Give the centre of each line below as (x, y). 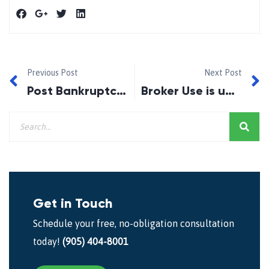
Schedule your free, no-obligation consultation (134, 224)
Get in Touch (73, 204)
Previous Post (53, 73)
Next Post (223, 73)
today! (48, 242)
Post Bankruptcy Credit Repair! (121, 91)
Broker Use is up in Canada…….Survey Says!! (230, 91)
